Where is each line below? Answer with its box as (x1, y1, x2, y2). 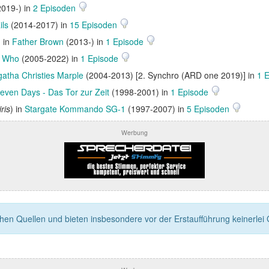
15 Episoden (70, 19, 119, 31)
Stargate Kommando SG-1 (25, 103, 125, 115)
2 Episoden (33, 2, 78, 14)
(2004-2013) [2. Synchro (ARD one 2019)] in (83, 69, 257, 81)
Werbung (121, 128, 148, 137)
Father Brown (12, 35, 64, 47)
